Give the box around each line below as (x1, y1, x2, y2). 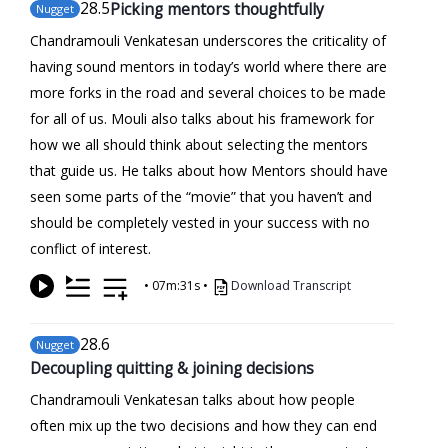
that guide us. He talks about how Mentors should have (30, 160, 388, 180)
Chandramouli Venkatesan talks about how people (30, 389, 355, 409)
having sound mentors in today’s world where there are (30, 56, 387, 76)
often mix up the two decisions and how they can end (30, 415, 377, 435)
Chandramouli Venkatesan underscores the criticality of (30, 30, 386, 50)
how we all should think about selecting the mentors (30, 134, 368, 154)
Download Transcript (231, 277, 351, 294)
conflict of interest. (30, 238, 151, 258)
